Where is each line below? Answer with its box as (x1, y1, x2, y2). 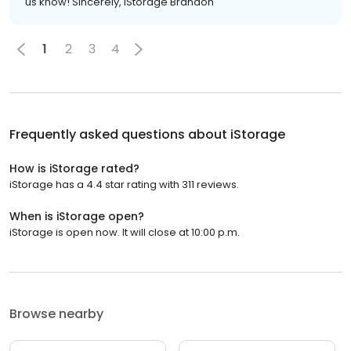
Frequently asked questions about (9, 125, 230, 143)
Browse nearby (9, 304, 103, 323)
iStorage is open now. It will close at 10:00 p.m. (9, 224, 240, 240)
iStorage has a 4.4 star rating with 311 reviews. (9, 176, 239, 192)
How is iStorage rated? (9, 160, 139, 176)
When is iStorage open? (9, 208, 144, 224)
